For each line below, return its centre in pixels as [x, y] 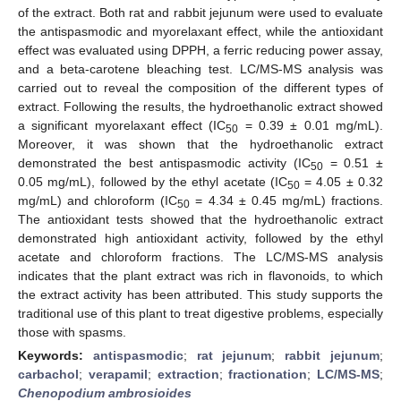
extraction [188, 374]
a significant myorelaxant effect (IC [122, 125]
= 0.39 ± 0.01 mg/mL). [311, 125]
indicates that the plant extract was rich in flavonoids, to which [200, 275]
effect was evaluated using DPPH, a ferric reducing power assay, [200, 50]
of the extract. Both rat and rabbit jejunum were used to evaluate [200, 12]
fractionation [268, 374]
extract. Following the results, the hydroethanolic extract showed [200, 106]
